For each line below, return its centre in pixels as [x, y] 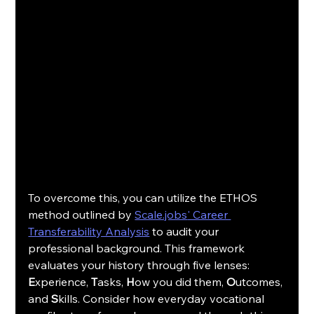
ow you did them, [181, 282]
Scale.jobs [161, 215]
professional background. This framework [138, 248]
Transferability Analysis [89, 232]
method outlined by [82, 215]
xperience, [63, 282]
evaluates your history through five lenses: [141, 265]
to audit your [186, 232]
